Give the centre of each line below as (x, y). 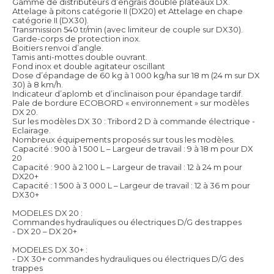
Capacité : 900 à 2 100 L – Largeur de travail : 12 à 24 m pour (127, 167)
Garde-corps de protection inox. (76, 39)
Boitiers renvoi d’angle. (58, 48)
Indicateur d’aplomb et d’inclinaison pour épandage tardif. (128, 94)
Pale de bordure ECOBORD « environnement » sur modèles (131, 103)
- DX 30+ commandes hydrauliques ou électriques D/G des (128, 259)
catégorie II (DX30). (50, 20)
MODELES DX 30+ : (50, 250)
